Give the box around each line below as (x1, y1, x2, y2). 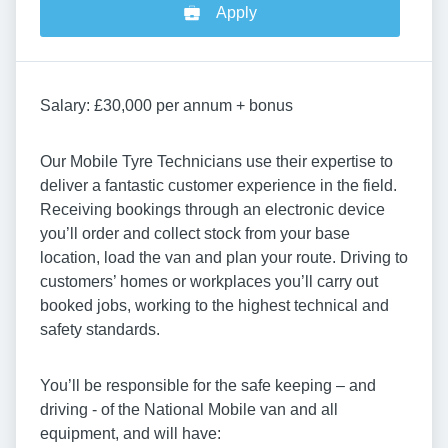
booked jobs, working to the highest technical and (40, 297, 389, 315)
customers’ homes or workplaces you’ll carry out (40, 273, 378, 291)
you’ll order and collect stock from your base (40, 225, 350, 243)
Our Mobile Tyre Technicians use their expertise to (40, 153, 393, 171)
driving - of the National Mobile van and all (40, 401, 338, 419)
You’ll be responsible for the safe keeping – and (40, 377, 376, 395)
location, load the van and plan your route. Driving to (40, 249, 408, 267)
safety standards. (40, 321, 160, 339)
